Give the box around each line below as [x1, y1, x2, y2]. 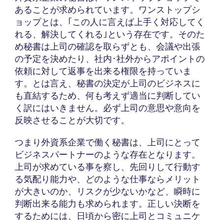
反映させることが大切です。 [15, 114, 130, 125]
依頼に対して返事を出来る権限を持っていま [15, 65, 192, 76]
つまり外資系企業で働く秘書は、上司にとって [15, 137, 200, 147]
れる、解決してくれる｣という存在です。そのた [15, 28, 205, 39]
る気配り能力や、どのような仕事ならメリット [15, 173, 200, 184]
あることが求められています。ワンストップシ [15, 4, 200, 15]
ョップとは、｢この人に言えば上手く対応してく [15, 16, 205, 27]
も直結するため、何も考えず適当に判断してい [15, 90, 200, 101]
